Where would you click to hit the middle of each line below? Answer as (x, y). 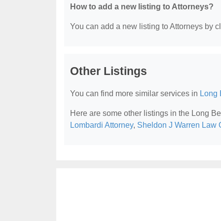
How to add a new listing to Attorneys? (142, 7)
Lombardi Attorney (102, 125)
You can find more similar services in (135, 93)
